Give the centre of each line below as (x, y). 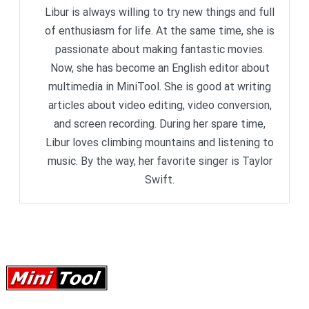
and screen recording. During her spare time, (160, 124)
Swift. (160, 180)
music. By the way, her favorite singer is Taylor (160, 161)
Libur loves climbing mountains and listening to (160, 143)
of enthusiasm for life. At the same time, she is (160, 31)
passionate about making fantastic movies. (160, 50)
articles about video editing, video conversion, (160, 106)
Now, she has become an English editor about (160, 68)
